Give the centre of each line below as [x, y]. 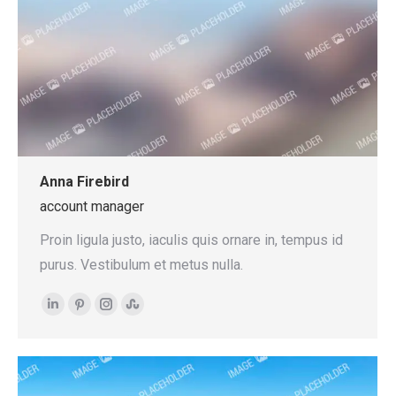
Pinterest [107, 314]
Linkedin [78, 314]
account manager [92, 206]
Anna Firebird [84, 181]
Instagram [136, 314]
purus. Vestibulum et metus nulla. [141, 264]
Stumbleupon [172, 314]
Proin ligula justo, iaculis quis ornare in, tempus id [191, 240]
